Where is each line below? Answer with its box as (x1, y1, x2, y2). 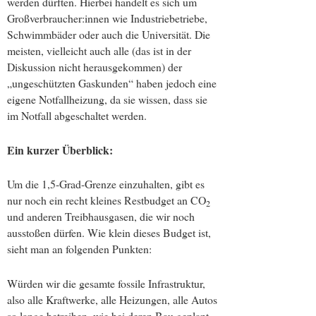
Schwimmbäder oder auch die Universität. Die (7, 27, 210, 42)
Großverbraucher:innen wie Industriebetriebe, (7, 11, 207, 26)
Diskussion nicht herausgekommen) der (7, 59, 182, 75)
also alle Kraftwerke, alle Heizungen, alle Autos (7, 291, 217, 307)
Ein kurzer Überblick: (7, 141, 113, 158)
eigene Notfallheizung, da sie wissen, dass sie (7, 92, 207, 107)
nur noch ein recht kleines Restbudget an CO (7, 193, 206, 208)
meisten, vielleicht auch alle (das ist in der (7, 43, 191, 59)
